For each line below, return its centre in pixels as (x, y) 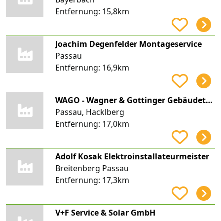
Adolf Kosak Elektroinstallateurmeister (132, 156)
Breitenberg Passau (92, 168)
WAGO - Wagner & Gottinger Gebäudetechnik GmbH (209, 100)
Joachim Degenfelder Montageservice (128, 44)
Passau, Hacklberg (90, 112)
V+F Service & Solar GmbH (105, 212)
